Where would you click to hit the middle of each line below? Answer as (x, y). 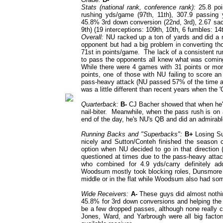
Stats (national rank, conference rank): (138, 7)
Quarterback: (100, 104)
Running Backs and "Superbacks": (132, 134)
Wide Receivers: (105, 194)
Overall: (92, 37)
